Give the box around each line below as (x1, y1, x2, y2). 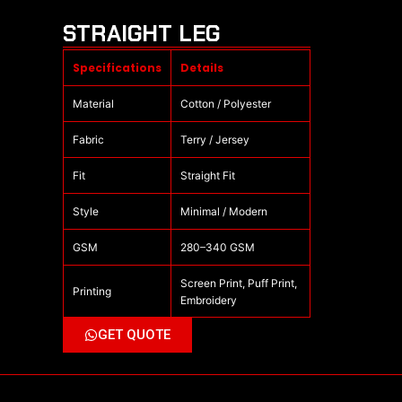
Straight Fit (179, 169, 235, 183)
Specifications (72, 60, 162, 76)
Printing (72, 284, 111, 299)
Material (72, 97, 114, 111)
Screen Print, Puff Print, (179, 276, 297, 291)
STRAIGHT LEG (62, 19, 220, 49)
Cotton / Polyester (179, 97, 271, 111)
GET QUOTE (97, 327, 170, 344)
